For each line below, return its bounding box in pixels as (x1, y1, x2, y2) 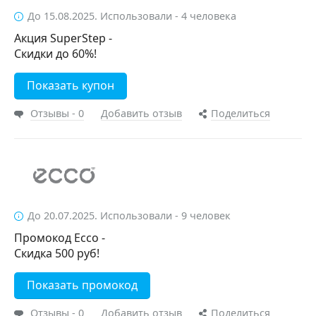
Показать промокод (27, 277, 138, 293)
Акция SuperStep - (14, 30, 112, 46)
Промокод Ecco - (14, 230, 105, 245)
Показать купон (27, 78, 114, 93)
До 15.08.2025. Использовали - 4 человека (28, 9, 236, 23)
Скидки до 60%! (14, 46, 97, 61)
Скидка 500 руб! (14, 245, 99, 261)
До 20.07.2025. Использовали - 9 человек (28, 209, 231, 222)
